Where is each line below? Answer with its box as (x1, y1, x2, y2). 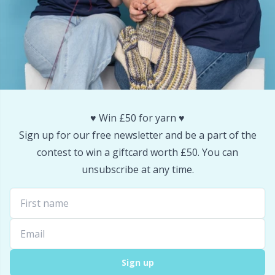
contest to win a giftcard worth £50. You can (37, 145, 238, 159)
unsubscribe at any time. (81, 163, 194, 176)
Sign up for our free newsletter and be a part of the (18, 128, 257, 142)
